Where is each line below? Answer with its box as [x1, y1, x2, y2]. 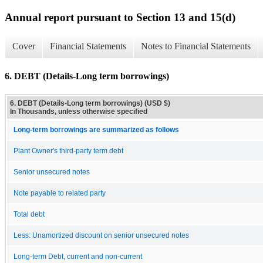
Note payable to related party [14, 189, 106, 197]
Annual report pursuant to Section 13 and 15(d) [5, 11, 235, 23]
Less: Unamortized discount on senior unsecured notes [14, 231, 189, 239]
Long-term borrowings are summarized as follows [14, 126, 179, 133]
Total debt [14, 210, 45, 218]
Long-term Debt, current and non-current [14, 252, 142, 260]
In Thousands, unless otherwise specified [10, 107, 147, 116]
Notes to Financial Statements [141, 41, 251, 52]
